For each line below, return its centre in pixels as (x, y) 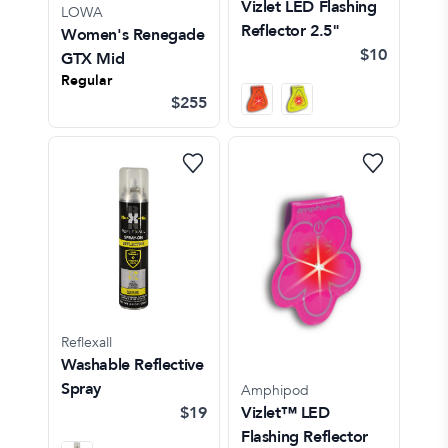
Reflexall (86, 342)
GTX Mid (93, 58)
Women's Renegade (133, 34)
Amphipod (275, 390)
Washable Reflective (132, 364)
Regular (86, 80)
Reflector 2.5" (290, 30)
